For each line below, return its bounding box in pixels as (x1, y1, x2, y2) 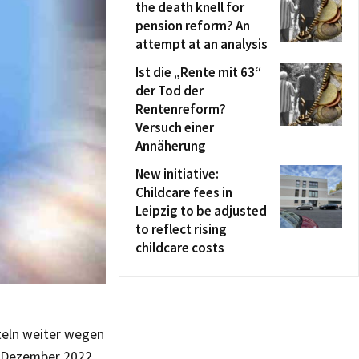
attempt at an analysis (135, 35, 268, 53)
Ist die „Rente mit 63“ (135, 63, 261, 81)
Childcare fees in (135, 184, 232, 201)
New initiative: (135, 165, 219, 183)
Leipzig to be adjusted (135, 202, 267, 220)
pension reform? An (135, 17, 250, 34)
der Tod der (135, 82, 204, 99)
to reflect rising (135, 220, 227, 238)
